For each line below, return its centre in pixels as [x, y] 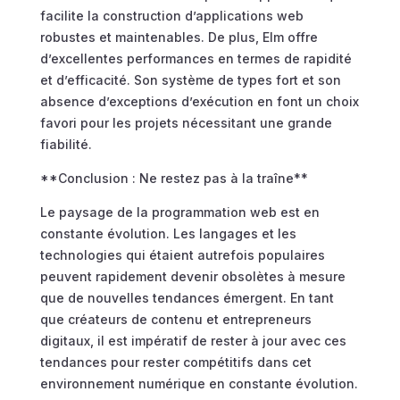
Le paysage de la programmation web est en [179, 212]
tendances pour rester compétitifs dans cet [175, 362]
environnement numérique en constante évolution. [199, 384]
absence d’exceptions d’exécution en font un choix [199, 102]
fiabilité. [66, 145]
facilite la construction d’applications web [171, 16]
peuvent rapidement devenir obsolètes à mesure [192, 277]
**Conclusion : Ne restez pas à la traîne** [174, 179]
